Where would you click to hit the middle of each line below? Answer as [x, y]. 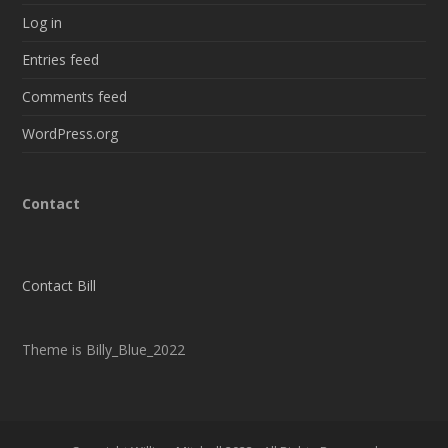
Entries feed [61, 60]
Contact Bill [59, 286]
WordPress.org [70, 134]
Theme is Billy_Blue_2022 [104, 350]
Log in [42, 23]
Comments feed [75, 97]
